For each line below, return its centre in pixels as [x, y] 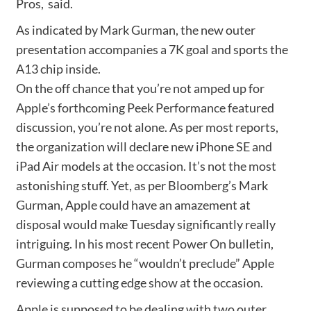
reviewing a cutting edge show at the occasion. [139, 282]
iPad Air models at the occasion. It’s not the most [146, 166]
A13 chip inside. [58, 68]
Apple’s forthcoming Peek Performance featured [145, 107]
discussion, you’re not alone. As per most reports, [147, 127]
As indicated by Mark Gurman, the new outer [135, 30]
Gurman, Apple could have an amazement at [133, 204]
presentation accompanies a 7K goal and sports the [152, 49]
